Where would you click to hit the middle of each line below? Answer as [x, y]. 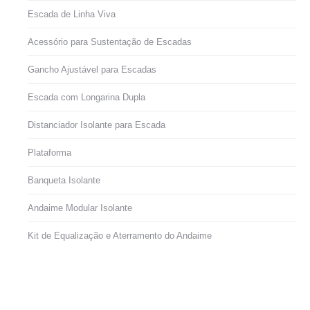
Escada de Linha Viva [72, 14]
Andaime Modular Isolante [80, 208]
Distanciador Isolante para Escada [97, 125]
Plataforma [49, 153]
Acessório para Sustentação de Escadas [110, 42]
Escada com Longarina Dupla [86, 97]
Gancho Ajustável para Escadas [92, 70]
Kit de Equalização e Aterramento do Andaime [120, 236]
